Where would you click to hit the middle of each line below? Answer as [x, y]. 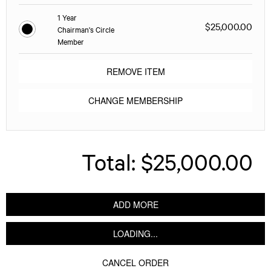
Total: [109, 161]
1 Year [67, 17]
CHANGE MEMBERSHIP [135, 100]
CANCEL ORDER [135, 262]
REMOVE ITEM [135, 71]
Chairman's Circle [86, 29]
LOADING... [135, 233]
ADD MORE [135, 204]
